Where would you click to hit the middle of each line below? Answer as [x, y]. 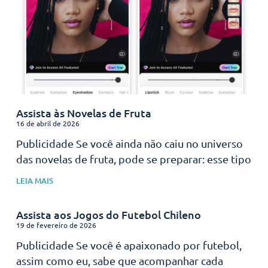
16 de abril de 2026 [48, 123]
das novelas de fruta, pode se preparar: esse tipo [133, 159]
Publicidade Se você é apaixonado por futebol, [129, 245]
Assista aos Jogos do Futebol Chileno [108, 214]
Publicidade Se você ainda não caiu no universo [129, 143]
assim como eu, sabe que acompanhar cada [119, 260]
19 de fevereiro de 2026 [56, 225]
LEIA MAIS [34, 180]
